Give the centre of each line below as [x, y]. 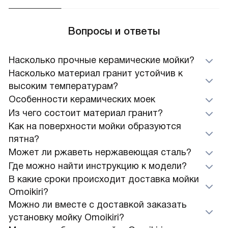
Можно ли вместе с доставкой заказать [98, 205]
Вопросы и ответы [114, 31]
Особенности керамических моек [82, 99]
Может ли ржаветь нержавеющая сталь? [100, 152]
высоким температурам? [63, 86]
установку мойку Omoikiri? [66, 218]
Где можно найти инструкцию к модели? [98, 166]
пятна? [24, 139]
